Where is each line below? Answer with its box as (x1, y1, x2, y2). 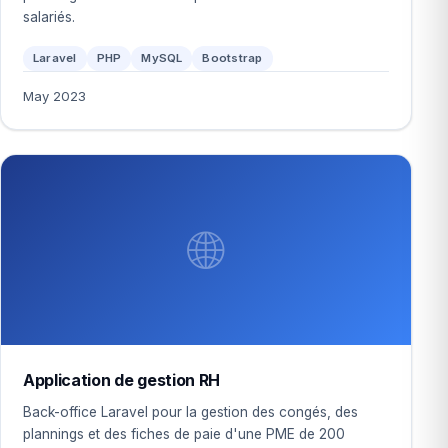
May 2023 (23, 88, 86, 104)
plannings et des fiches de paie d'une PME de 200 (23, 426, 345, 442)
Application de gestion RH (23, 370, 220, 390)
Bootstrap (202, 51, 263, 65)
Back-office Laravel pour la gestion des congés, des (23, 404, 358, 420)
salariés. (23, 9, 75, 25)
